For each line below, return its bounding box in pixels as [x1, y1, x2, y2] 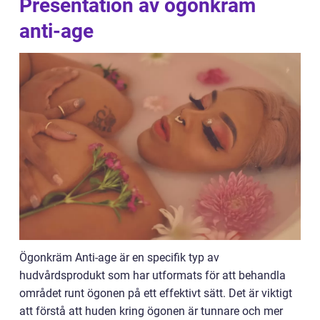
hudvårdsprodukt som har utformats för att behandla [19, 269, 286, 283]
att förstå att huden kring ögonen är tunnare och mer [19, 304, 283, 319]
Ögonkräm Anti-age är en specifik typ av [19, 251, 219, 265]
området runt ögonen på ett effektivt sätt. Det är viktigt [19, 286, 292, 301]
